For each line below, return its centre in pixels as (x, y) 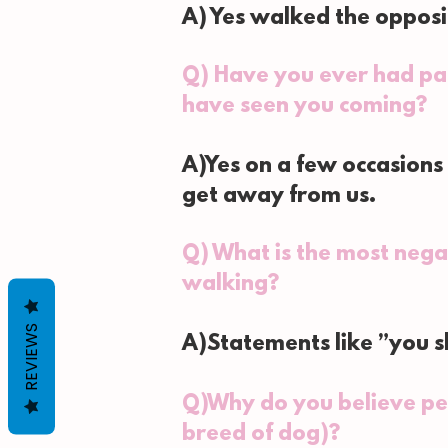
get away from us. (279, 197)
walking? (230, 285)
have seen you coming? (304, 107)
